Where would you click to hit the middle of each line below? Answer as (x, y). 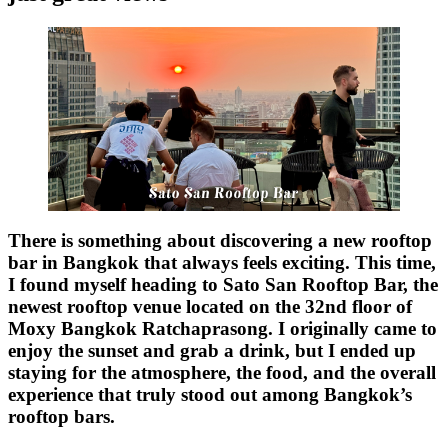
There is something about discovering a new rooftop (220, 241)
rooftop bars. (61, 417)
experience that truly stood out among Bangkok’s (210, 395)
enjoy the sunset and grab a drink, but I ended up (212, 351)
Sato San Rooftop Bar (313, 285)
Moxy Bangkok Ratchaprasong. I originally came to (222, 329)
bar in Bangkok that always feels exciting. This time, (222, 263)
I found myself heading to (115, 285)
